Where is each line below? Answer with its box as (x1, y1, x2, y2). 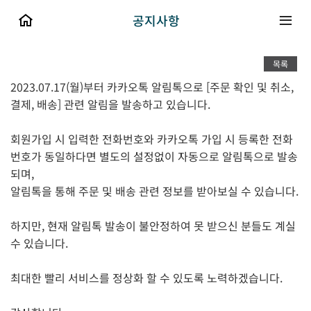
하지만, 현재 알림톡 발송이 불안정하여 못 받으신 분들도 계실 (10, 217, 296, 234)
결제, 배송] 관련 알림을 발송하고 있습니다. (10, 96, 210, 112)
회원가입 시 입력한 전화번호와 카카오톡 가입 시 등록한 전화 (10, 131, 293, 147)
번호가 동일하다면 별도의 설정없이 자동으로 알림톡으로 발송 (10, 148, 298, 165)
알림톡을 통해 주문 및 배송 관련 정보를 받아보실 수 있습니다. (10, 183, 299, 199)
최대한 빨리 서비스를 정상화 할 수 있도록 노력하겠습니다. (10, 269, 283, 286)
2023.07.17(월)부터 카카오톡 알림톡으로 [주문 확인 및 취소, (10, 78, 294, 95)
